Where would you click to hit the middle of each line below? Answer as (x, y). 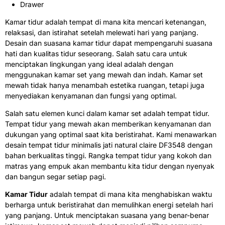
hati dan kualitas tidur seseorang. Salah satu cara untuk (96, 53)
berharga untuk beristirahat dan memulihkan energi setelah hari (109, 204)
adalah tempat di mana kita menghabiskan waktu (130, 194)
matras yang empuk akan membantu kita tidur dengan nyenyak (110, 166)
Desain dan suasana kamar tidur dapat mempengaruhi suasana (109, 43)
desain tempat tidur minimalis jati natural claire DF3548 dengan (109, 145)
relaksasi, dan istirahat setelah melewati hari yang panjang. (102, 32)
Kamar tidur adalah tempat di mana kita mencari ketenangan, (106, 22)
